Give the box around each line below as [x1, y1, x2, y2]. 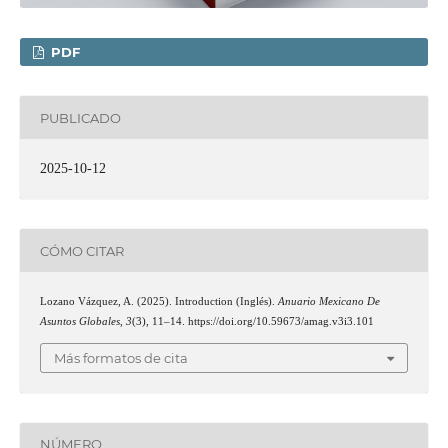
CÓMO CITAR [39, 242, 124, 259]
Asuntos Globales [39, 316, 120, 328]
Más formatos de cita [54, 349, 188, 366]
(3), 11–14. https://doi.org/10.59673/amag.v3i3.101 [131, 316, 374, 328]
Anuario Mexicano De [277, 296, 380, 308]
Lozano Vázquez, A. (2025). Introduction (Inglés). [39, 296, 278, 308]
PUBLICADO [39, 109, 121, 126]
